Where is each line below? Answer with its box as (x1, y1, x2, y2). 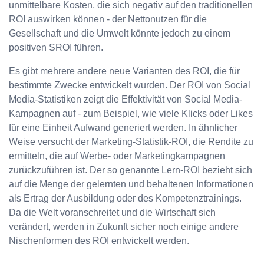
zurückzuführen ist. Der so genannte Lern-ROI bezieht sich (9, 165, 252, 176)
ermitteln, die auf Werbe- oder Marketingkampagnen (9, 151, 225, 161)
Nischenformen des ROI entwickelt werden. (9, 236, 189, 246)
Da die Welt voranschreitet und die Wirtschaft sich (9, 207, 216, 218)
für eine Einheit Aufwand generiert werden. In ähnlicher (9, 123, 237, 133)
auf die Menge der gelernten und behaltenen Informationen (9, 179, 253, 190)
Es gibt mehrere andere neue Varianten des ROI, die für (9, 66, 240, 77)
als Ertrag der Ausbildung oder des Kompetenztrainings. (9, 193, 242, 204)
